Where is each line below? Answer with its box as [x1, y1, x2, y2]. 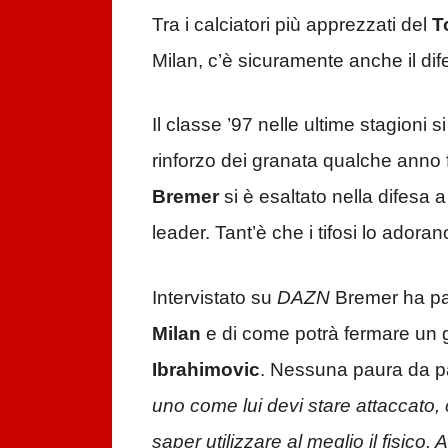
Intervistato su [152, 286, 277, 308]
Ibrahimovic [152, 358, 260, 380]
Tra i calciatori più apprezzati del [152, 13, 432, 35]
